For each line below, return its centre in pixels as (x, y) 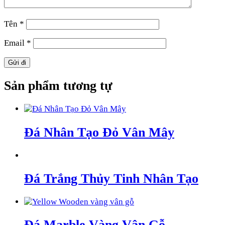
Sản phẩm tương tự (58, 86)
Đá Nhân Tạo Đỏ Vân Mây (99, 132)
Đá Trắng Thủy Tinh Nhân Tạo (111, 178)
